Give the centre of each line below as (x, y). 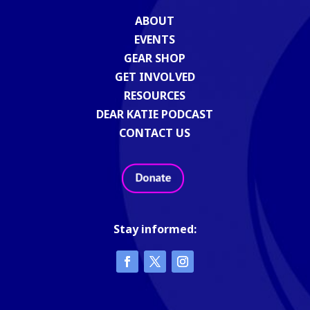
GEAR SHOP (155, 58)
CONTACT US (155, 133)
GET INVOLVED (155, 76)
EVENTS (155, 39)
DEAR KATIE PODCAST (155, 114)
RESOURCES (155, 95)
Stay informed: (155, 229)
